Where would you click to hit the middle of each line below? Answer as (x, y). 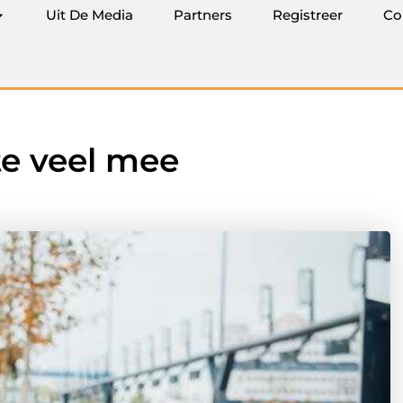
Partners (203, 15)
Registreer (308, 15)
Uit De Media (90, 15)
